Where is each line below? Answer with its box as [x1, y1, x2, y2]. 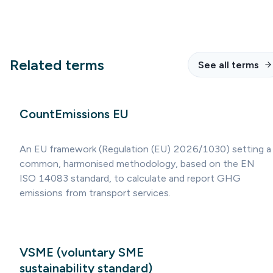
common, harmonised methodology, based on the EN [19, 157, 255, 169]
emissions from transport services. [19, 186, 171, 199]
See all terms [198, 58, 259, 71]
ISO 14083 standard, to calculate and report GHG [19, 172, 241, 184]
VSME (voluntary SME [19, 245, 144, 260]
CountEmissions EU [19, 107, 129, 122]
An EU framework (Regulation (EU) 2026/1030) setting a [19, 143, 271, 155]
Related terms [10, 55, 104, 74]
